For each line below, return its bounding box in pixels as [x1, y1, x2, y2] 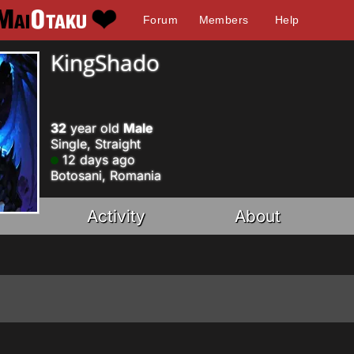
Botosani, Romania [51, 168, 161, 183]
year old [66, 120, 123, 136]
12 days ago [58, 152, 135, 168]
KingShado [51, 47, 160, 77]
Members [198, 13, 249, 26]
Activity [87, 206, 146, 226]
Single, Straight [51, 136, 141, 152]
